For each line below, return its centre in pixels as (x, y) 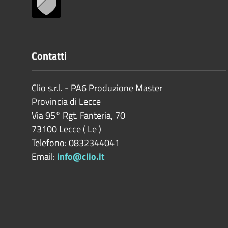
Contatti (49, 56)
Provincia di (54, 102)
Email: (44, 156)
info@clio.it (81, 156)
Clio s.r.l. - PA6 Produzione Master (97, 88)
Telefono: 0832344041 (76, 143)
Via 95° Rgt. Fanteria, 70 (78, 115)
